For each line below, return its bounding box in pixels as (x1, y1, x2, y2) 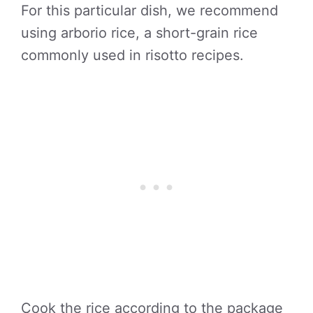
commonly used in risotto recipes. (21, 47, 244, 64)
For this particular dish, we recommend (21, 2, 278, 19)
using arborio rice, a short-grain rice (21, 24, 258, 41)
